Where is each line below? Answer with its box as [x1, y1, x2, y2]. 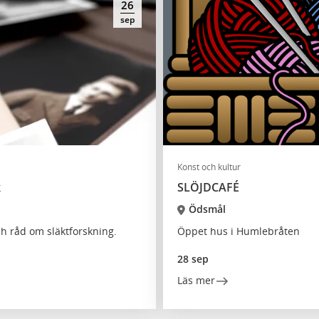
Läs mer [177, 273, 215, 287]
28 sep [177, 252, 209, 266]
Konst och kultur [177, 161, 241, 173]
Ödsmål [188, 202, 226, 216]
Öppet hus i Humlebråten [177, 224, 300, 238]
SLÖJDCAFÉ [177, 179, 239, 195]
